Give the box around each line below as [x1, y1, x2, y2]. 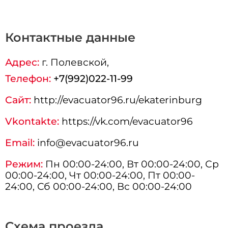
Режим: [5, 158, 43, 170]
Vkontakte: [5, 115, 60, 128]
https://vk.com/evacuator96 [59, 115, 193, 128]
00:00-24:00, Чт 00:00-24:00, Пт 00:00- [5, 169, 195, 182]
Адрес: [5, 56, 40, 69]
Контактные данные [5, 30, 136, 45]
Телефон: [5, 72, 51, 85]
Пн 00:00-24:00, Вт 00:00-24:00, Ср [43, 158, 219, 170]
